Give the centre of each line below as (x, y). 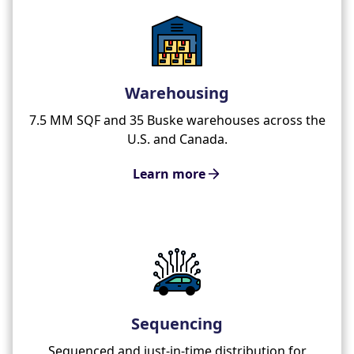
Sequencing (177, 323)
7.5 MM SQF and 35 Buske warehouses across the (177, 120)
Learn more (169, 173)
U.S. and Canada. (177, 139)
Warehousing (177, 92)
